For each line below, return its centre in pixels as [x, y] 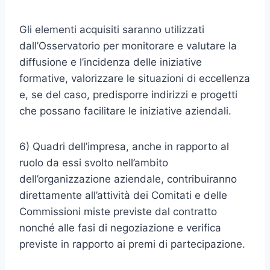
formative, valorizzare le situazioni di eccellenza [135, 78]
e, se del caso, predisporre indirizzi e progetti [128, 95]
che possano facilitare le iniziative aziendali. [125, 111]
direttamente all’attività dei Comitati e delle [123, 195]
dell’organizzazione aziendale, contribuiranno [128, 179]
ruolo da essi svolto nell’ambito [94, 163]
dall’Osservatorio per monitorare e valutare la [128, 46]
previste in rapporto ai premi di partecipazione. [132, 244]
